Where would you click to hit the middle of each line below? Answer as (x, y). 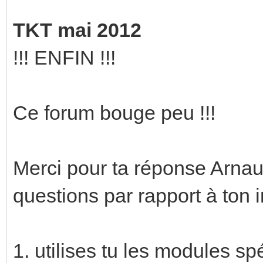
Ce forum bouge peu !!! (114, 112)
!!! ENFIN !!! (64, 57)
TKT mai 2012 (77, 30)
